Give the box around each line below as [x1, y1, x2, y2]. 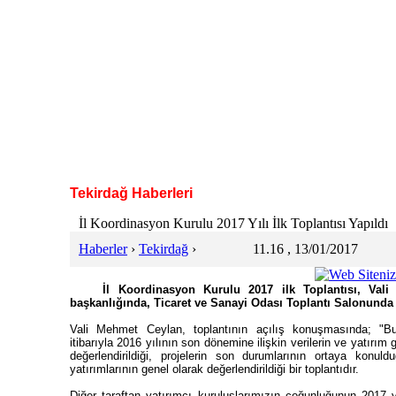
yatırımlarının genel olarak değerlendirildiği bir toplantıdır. [70, 362, 359, 376]
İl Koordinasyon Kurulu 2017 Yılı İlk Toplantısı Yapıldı [79, 216, 388, 231]
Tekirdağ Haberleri [70, 186, 193, 201]
